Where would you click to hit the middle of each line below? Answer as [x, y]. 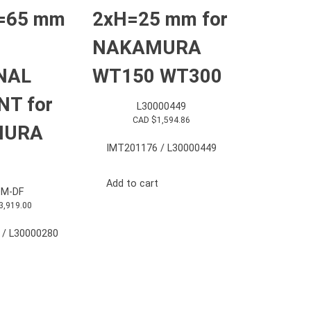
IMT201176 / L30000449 [161, 149]
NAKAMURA [147, 47]
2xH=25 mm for [160, 19]
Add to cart [132, 183]
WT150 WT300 [157, 76]
